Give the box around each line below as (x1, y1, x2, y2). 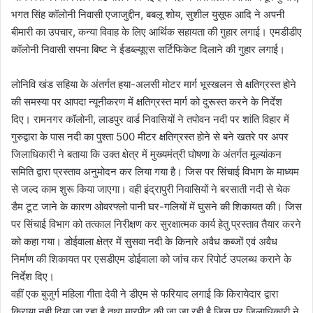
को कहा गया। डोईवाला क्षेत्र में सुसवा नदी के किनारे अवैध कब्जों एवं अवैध (11, 234, 277, 248)
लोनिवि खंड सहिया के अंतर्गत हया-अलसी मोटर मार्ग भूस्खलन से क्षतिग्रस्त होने (11, 77, 296, 91)
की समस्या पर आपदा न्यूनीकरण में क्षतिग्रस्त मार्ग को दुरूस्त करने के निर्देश (11, 94, 282, 108)
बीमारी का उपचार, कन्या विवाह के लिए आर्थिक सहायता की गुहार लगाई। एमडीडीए (11, 24, 302, 38)
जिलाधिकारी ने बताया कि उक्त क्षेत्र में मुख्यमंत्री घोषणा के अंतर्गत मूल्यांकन (11, 147, 282, 161)
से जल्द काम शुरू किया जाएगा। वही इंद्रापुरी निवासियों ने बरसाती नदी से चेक (11, 182, 290, 196)
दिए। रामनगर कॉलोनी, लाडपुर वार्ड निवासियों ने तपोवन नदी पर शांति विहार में (11, 112, 289, 126)
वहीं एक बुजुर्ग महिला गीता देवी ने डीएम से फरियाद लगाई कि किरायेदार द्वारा (11, 286, 278, 300)
